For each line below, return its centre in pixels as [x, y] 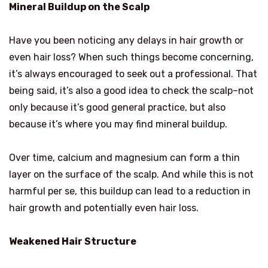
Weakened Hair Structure [73, 241]
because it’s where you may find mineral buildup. [118, 124]
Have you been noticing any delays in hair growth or [126, 40]
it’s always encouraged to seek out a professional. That [133, 74]
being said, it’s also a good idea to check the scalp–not [131, 90]
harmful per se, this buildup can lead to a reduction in [130, 191]
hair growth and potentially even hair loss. [104, 208]
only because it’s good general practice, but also [117, 107]
